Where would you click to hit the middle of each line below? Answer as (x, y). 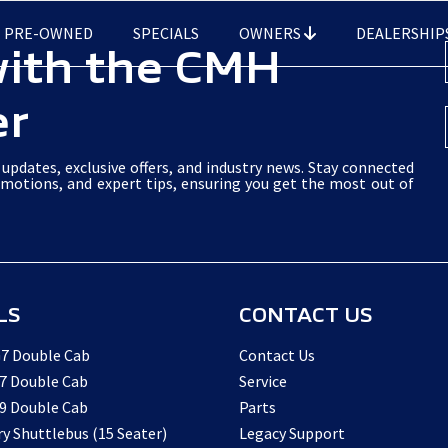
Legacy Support (292, 433)
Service (263, 381)
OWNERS (271, 33)
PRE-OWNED (48, 33)
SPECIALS (166, 33)
